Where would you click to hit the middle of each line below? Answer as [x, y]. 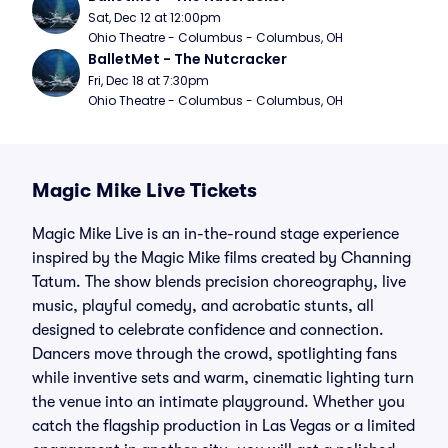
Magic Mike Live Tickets [144, 190]
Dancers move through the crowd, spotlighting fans [214, 354]
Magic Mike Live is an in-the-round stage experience [215, 234]
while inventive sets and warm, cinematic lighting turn [223, 378]
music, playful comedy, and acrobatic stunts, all [203, 306]
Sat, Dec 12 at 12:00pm [154, 17]
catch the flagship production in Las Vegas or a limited [223, 426]
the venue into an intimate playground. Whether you [218, 402]
